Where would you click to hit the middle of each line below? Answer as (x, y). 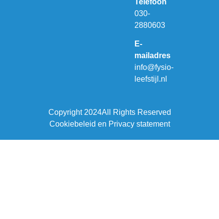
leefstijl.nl (151, 79)
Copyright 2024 (75, 112)
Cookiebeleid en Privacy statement (109, 124)
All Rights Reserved (136, 112)
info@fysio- (154, 67)
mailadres (152, 55)
